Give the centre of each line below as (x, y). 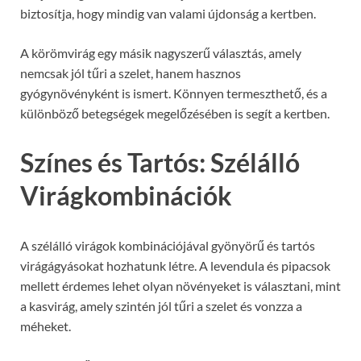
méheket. (46, 326)
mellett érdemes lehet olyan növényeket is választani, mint (180, 286)
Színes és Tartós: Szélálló (160, 163)
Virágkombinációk (126, 196)
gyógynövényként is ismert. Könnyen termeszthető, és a (174, 93)
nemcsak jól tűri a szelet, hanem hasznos (131, 73)
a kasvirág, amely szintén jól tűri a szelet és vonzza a (161, 306)
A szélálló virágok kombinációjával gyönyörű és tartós (168, 246)
